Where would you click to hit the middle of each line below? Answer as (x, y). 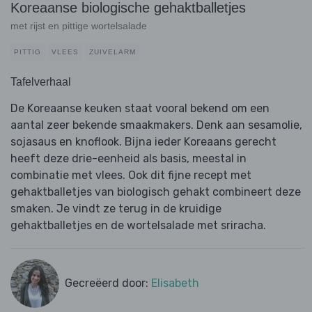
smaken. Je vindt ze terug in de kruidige (116, 209)
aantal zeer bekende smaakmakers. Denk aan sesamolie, (156, 125)
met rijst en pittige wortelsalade (79, 26)
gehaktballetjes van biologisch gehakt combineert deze (156, 192)
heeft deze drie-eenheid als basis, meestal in (128, 159)
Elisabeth (175, 283)
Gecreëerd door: (108, 283)
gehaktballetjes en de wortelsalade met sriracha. (138, 226)
